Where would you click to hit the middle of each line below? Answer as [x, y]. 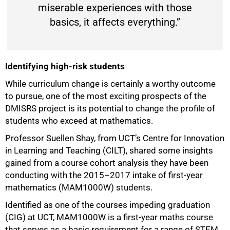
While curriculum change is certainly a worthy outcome [110, 84]
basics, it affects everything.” [115, 22]
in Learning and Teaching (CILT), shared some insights [109, 151]
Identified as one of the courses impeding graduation [108, 205]
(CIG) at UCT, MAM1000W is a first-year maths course [109, 217]
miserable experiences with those [115, 8]
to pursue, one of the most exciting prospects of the [106, 96]
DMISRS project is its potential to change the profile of [110, 109]
